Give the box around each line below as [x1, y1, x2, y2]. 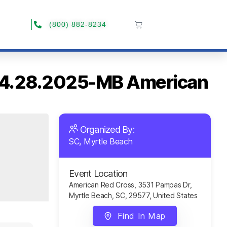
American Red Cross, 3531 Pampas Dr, [69, 180, 192, 189]
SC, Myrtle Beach [69, 136, 133, 146]
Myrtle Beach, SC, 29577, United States [69, 191, 198, 200]
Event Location [69, 168, 128, 179]
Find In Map [117, 211, 166, 221]
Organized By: [78, 124, 137, 135]
